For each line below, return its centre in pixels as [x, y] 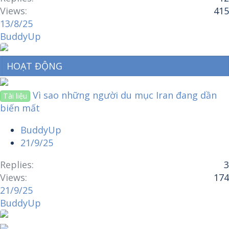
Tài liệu [15, 96]
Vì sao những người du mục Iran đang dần [125, 95]
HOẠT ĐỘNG [35, 66]
